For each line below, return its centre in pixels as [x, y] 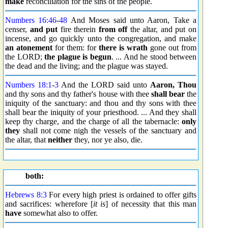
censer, [18, 29]
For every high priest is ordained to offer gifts [122, 195]
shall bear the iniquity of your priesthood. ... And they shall [101, 112]
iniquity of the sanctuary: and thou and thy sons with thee [101, 103]
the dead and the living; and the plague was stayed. [87, 66]
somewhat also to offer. [60, 213]
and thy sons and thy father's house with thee [78, 94]
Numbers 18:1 [28, 85]
